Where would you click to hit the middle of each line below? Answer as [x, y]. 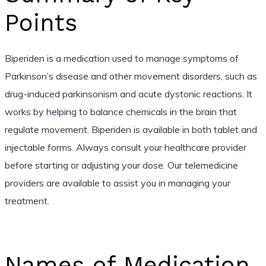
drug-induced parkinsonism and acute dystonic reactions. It [128, 94]
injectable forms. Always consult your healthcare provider [125, 147]
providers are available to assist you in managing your [117, 183]
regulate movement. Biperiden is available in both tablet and [131, 129]
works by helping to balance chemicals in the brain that [121, 111]
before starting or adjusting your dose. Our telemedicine [121, 165]
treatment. [27, 200]
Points [41, 23]
